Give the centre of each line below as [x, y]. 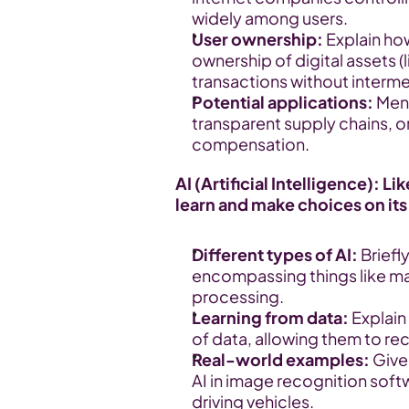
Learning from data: [270, 317]
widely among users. [270, 18]
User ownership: [257, 39]
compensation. [251, 144]
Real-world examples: [281, 359]
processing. [238, 296]
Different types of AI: [275, 254]
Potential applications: [283, 102]
